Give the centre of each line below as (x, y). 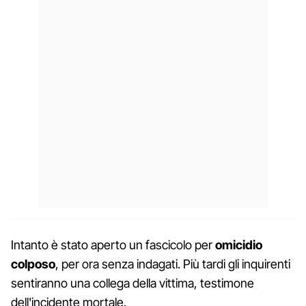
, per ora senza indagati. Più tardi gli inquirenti (173, 264)
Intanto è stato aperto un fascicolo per (113, 245)
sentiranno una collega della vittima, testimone (133, 283)
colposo (33, 264)
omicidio (239, 245)
